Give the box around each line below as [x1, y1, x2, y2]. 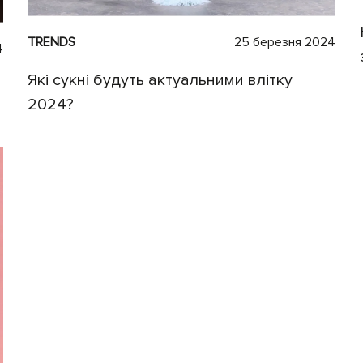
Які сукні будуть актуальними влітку [28, 70, 293, 90]
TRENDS [28, 33, 75, 50]
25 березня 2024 [234, 33, 335, 50]
